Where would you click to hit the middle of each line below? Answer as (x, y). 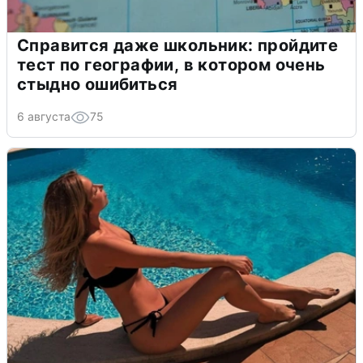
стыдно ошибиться (98, 84)
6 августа (44, 116)
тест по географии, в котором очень (171, 64)
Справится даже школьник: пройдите (178, 45)
